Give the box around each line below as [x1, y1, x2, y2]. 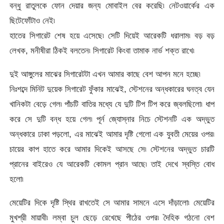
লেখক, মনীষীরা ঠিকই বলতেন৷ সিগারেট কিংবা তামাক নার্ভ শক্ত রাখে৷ [9, 45, 195, 55]
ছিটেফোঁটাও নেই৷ [9, 15, 55, 25]
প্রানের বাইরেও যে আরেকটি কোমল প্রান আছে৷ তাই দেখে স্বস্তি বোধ [9, 159, 214, 169]
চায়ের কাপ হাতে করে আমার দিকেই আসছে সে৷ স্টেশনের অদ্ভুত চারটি [9, 144, 214, 154]
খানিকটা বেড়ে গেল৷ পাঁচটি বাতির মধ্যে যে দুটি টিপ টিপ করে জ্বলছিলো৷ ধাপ [9, 99, 214, 109]
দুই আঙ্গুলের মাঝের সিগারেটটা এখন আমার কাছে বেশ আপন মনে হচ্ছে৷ [9, 69, 201, 79]
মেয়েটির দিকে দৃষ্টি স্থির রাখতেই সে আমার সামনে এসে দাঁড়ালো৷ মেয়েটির [9, 197, 214, 208]
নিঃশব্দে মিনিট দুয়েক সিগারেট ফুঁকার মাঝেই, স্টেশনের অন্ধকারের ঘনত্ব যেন [9, 84, 214, 94]
